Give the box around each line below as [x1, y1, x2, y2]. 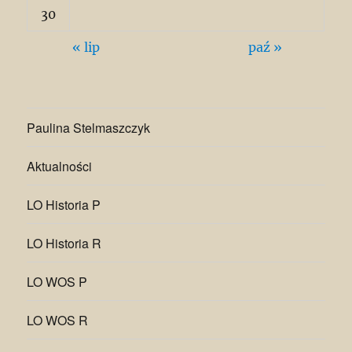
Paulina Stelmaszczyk [27, 118, 151, 137]
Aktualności [27, 156, 93, 175]
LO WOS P [27, 272, 88, 291]
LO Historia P [27, 195, 101, 214]
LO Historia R [27, 233, 102, 252]
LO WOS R [27, 310, 89, 329]
